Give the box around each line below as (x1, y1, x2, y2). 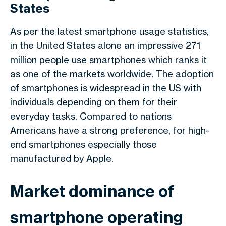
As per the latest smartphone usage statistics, (10, 26, 209, 37)
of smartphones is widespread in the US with (10, 82, 201, 93)
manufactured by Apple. (10, 153, 114, 164)
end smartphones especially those (10, 139, 157, 150)
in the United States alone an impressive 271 (10, 40, 200, 51)
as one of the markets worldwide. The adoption (10, 68, 214, 79)
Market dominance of (10, 181, 175, 201)
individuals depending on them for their (10, 96, 177, 107)
